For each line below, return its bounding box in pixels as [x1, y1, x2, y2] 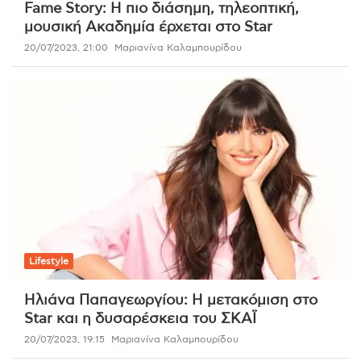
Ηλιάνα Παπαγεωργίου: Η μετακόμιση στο [24, 293, 317, 309]
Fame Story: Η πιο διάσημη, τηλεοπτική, [24, 2, 299, 17]
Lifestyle [29, 256, 68, 267]
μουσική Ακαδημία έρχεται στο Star [24, 20, 272, 35]
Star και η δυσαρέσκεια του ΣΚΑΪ [24, 312, 256, 327]
